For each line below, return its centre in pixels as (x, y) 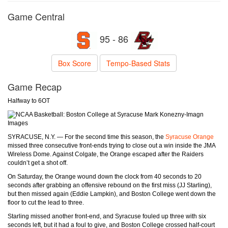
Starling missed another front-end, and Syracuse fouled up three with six (107, 217)
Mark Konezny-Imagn (173, 115)
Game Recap (35, 87)
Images (18, 123)
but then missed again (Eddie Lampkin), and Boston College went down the (112, 194)
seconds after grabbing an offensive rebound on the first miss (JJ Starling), (110, 186)
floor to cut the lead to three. (46, 203)
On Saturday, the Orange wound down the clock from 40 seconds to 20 (105, 177)
